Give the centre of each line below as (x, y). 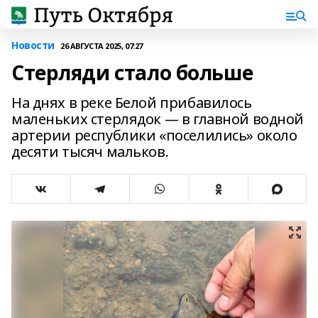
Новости (33, 45)
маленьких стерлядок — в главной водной (158, 119)
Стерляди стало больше (132, 72)
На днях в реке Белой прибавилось (132, 103)
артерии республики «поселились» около (154, 135)
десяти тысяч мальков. (90, 152)
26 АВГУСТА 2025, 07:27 (102, 45)
